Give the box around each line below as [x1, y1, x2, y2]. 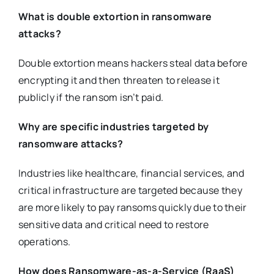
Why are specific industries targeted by [18, 120, 209, 134]
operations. [18, 235, 71, 249]
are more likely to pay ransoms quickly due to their [18, 201, 247, 215]
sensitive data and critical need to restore [18, 218, 209, 232]
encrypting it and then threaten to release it [18, 73, 220, 87]
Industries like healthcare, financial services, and [18, 166, 245, 180]
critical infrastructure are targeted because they [18, 183, 242, 198]
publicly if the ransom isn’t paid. [18, 91, 164, 105]
